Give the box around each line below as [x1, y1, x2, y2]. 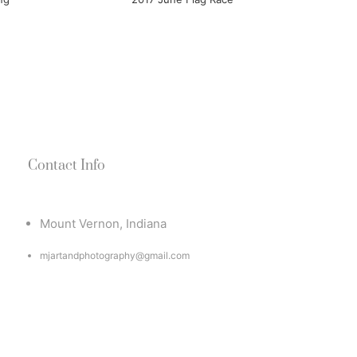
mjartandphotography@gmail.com [40, 249, 190, 262]
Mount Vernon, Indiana [40, 216, 167, 232]
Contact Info [28, 157, 105, 175]
